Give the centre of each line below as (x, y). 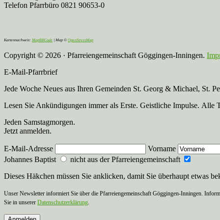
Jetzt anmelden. (28, 131)
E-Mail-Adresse (29, 148)
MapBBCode (42, 40)
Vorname (163, 148)
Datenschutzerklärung (63, 202)
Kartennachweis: (18, 40)
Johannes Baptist (31, 159)
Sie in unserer (21, 202)
